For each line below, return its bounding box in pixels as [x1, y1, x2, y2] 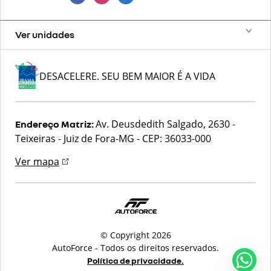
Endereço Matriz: [15, 118, 96, 130]
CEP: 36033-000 [140, 132, 211, 145]
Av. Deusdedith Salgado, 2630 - [96, 117, 235, 131]
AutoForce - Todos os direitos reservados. [52, 241, 219, 253]
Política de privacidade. [87, 255, 184, 266]
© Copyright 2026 [100, 229, 171, 241]
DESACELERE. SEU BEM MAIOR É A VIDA [39, 70, 215, 83]
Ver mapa [15, 155, 59, 168]
